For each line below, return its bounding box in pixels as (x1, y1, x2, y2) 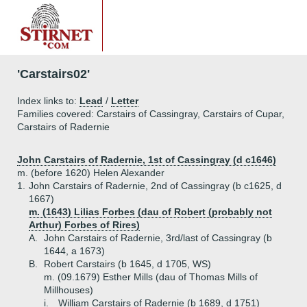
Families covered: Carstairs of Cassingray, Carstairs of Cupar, (17, 108, 284, 119)
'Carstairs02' (17, 67, 90, 81)
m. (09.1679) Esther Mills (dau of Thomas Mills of (44, 271, 258, 282)
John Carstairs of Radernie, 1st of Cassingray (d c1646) (17, 154, 276, 165)
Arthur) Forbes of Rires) (29, 219, 140, 230)
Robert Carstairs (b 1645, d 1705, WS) (44, 258, 211, 269)
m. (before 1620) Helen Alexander (17, 167, 164, 178)
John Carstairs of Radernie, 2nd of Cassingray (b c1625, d (29, 180, 282, 191)
